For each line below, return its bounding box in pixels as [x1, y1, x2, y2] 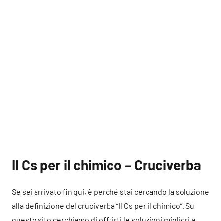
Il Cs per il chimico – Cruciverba [12, 156, 201, 173]
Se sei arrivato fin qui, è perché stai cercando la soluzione [12, 187, 209, 196]
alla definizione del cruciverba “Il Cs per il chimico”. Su [12, 201, 194, 210]
